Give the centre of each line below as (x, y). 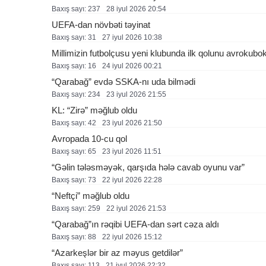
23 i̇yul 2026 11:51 (132, 151)
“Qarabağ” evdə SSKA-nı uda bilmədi (123, 82)
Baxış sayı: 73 (74, 180)
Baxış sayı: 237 (76, 9)
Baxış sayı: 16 (74, 66)
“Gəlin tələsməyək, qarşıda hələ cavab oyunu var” (148, 167)
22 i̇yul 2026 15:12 (132, 237)
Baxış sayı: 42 (74, 123)
